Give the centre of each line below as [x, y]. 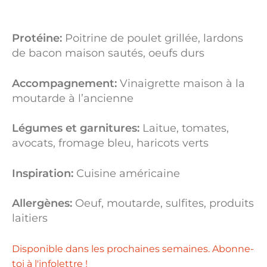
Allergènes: [42, 204]
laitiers [30, 218]
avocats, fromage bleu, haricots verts [110, 143]
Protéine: [37, 38]
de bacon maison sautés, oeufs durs [108, 53]
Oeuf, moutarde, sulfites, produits [163, 204]
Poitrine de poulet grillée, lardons [153, 38]
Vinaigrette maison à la [181, 83]
